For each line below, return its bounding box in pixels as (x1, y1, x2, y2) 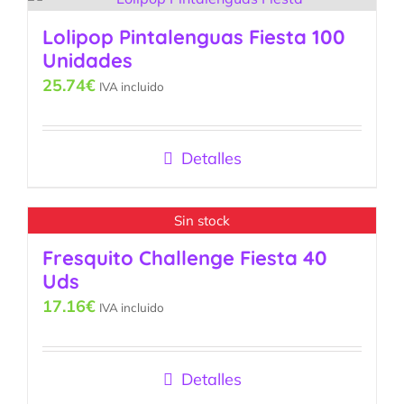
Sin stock (174, 211, 230, 229)
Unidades (42, 48, 133, 74)
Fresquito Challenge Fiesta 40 (42, 245, 327, 271)
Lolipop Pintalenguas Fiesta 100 (42, 24, 345, 50)
